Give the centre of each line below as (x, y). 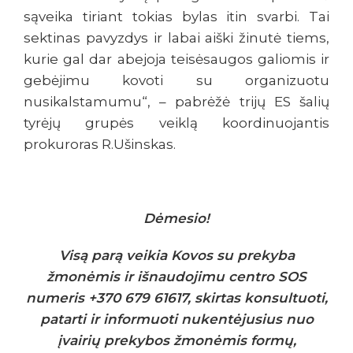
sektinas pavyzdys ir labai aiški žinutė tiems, (176, 38)
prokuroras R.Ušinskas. (100, 145)
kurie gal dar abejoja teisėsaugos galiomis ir (176, 59)
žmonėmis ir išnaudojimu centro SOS (176, 277)
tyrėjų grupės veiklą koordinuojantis (176, 123)
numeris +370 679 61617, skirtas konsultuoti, (176, 298)
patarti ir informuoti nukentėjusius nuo (176, 320)
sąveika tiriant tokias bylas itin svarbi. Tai (176, 17)
